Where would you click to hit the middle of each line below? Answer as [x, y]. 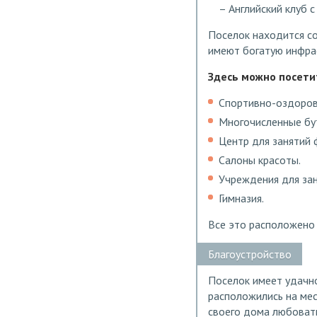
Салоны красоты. [260, 160]
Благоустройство [250, 254]
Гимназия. [241, 198]
